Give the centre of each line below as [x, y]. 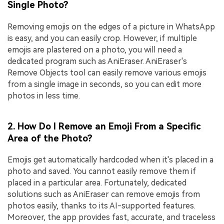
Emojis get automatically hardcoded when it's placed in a [110, 160]
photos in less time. [44, 95]
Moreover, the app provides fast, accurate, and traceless [111, 217]
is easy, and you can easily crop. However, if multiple [102, 38]
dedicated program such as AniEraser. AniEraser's [97, 61]
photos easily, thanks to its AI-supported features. [101, 206]
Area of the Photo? [50, 138]
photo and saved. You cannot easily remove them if [102, 171]
